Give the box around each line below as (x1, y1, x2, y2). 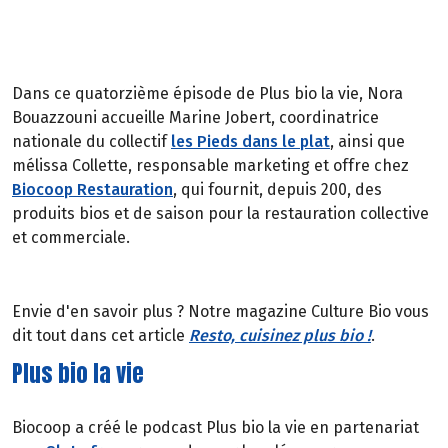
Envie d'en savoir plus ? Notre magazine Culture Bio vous (12, 301, 429, 321)
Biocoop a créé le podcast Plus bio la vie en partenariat (12, 417, 419, 437)
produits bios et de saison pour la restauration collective (12, 204, 429, 224)
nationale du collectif (12, 132, 171, 152)
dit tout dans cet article (12, 325, 189, 345)
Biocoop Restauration (12, 180, 173, 200)
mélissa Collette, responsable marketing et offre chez (12, 156, 409, 176)
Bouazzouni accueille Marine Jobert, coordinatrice (12, 108, 379, 128)
